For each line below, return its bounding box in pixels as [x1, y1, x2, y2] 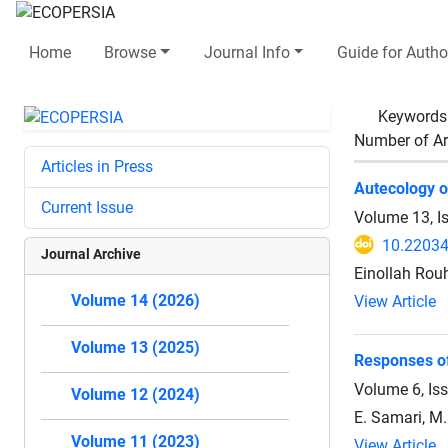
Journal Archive [41, 245, 141, 262]
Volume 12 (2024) [71, 384, 200, 404]
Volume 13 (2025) [71, 337, 200, 357]
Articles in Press [41, 156, 153, 176]
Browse [104, 42, 157, 62]
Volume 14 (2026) [71, 290, 200, 310]
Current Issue [41, 197, 133, 217]
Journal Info [203, 42, 290, 62]
